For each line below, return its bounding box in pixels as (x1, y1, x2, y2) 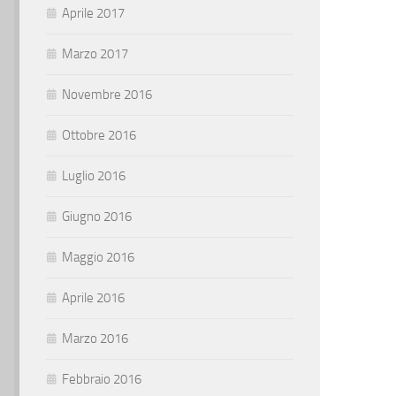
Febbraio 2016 (62, 371, 141, 387)
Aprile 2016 (62, 290, 125, 306)
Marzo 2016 (62, 331, 128, 346)
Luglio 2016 (62, 168, 126, 184)
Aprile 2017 (62, 5, 125, 21)
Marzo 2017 (62, 46, 128, 62)
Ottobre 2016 (62, 127, 136, 143)
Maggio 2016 (62, 249, 134, 265)
